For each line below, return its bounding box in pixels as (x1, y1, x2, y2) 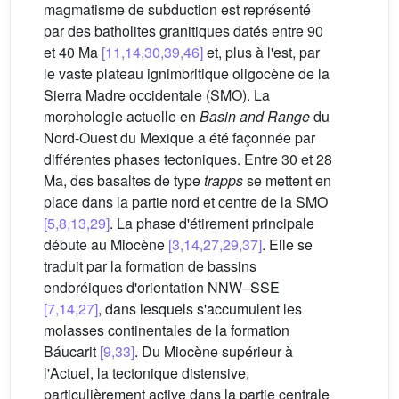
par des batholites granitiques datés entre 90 (44, 20, 323, 41)
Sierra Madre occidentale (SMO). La (44, 85, 270, 105)
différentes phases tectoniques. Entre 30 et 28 (44, 149, 332, 169)
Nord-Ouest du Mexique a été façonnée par (44, 127, 315, 148)
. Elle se (262, 234, 313, 255)
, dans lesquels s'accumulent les (98, 298, 302, 319)
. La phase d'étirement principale (110, 213, 314, 233)
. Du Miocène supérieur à (134, 341, 293, 362)
